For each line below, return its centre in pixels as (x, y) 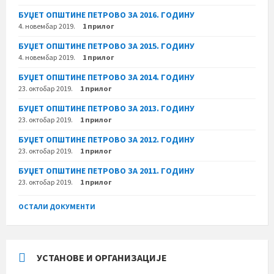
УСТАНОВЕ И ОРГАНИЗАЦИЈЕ (102, 257)
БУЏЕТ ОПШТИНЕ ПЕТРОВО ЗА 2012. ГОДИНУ (106, 139)
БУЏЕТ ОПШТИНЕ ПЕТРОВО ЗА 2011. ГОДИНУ (106, 170)
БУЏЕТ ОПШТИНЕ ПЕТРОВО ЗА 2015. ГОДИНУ (106, 46)
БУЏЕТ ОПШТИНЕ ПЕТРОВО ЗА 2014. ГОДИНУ (106, 77)
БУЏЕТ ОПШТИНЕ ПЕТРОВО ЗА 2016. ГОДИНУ (106, 14)
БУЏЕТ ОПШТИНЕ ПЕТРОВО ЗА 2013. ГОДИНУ (106, 108)
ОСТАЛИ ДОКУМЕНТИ (57, 206)
